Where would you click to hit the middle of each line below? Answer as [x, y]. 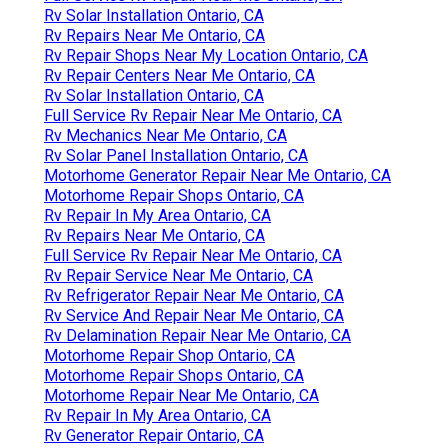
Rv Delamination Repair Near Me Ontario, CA [197, 335]
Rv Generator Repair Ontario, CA [154, 435]
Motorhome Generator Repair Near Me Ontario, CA [217, 175]
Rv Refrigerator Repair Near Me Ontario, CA [194, 295]
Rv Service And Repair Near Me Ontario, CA [194, 315]
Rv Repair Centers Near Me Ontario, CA [179, 75]
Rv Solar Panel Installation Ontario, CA [176, 155]
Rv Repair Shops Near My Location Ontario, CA [206, 55]
